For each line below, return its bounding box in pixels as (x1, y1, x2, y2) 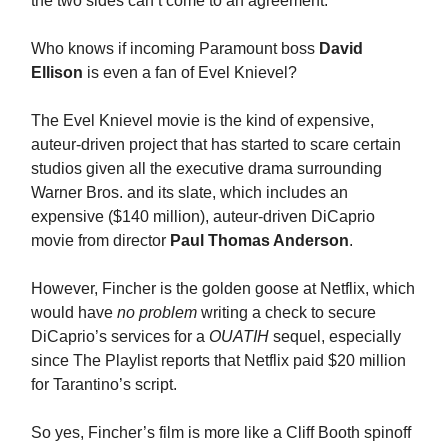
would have (31, 303, 117, 321)
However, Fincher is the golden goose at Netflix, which (31, 279, 415, 297)
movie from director (31, 231, 170, 249)
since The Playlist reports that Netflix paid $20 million (31, 351, 406, 369)
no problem (117, 303, 197, 321)
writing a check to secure (197, 303, 376, 321)
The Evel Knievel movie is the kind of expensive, (31, 111, 374, 129)
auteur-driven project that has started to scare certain (31, 135, 401, 153)
